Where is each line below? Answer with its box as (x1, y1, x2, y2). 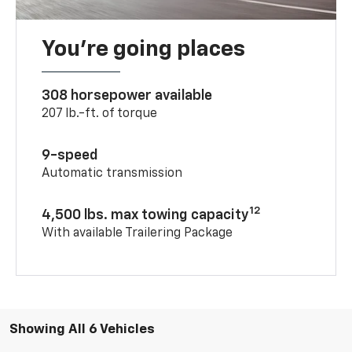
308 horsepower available (42, 88, 213, 103)
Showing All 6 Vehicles (9, 322, 155, 336)
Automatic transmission (42, 167, 183, 180)
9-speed (42, 148, 99, 163)
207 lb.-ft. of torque (42, 107, 158, 120)
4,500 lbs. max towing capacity (42, 207, 250, 222)
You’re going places (42, 38, 246, 60)
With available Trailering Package (42, 226, 233, 240)
